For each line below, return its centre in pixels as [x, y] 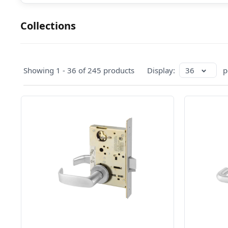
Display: [162, 70]
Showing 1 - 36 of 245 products [79, 70]
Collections [48, 26]
